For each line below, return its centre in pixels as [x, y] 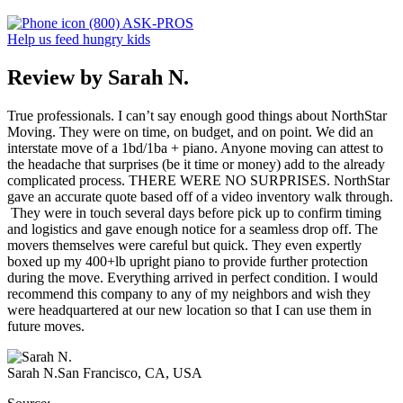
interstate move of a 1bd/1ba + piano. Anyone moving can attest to [195, 148]
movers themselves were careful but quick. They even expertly [184, 245]
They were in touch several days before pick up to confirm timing [194, 212]
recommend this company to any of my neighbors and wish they [189, 293]
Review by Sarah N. [98, 77]
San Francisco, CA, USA [130, 372]
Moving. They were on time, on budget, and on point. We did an [190, 131]
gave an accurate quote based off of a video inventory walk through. [200, 196]
